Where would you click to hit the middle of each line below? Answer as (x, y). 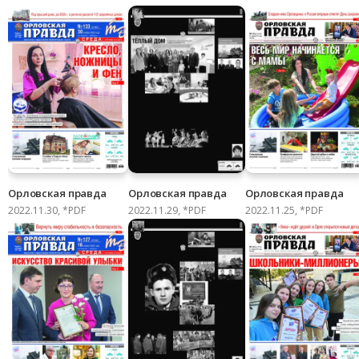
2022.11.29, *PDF (167, 211)
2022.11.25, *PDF (284, 211)
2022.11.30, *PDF (47, 211)
